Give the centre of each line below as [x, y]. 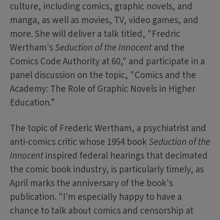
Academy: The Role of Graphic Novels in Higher [103, 89]
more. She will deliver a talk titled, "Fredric [95, 34]
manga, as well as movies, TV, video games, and [104, 21]
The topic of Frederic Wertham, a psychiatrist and [108, 129]
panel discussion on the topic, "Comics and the [103, 76]
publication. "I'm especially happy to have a [96, 197]
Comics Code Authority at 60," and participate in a [107, 62]
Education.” [32, 103]
